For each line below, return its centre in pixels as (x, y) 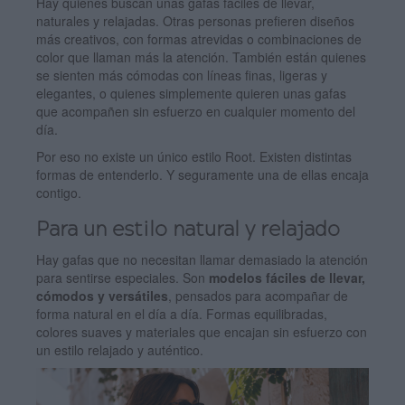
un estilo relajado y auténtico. (120, 350)
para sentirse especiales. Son (122, 278)
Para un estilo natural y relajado (188, 231)
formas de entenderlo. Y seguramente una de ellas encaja (202, 175)
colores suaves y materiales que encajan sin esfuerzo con (202, 332)
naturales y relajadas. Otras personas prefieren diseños (195, 21)
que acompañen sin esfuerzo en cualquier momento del (196, 112)
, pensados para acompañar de (258, 296)
